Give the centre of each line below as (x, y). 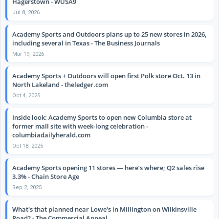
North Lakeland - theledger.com (60, 84)
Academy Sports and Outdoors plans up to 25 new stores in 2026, (109, 34)
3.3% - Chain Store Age (46, 176)
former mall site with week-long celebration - (80, 126)
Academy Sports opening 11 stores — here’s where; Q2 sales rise (108, 167)
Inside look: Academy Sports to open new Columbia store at (102, 117)
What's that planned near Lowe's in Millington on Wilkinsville (104, 209)
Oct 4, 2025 (26, 95)
